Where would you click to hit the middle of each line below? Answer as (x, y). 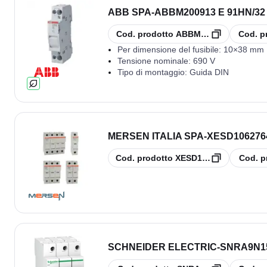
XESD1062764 (203, 158)
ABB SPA (130, 12)
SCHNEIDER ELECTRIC (162, 247)
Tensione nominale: (155, 60)
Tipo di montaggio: (153, 72)
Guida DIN (209, 72)
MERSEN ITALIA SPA (156, 136)
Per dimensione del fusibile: (170, 49)
